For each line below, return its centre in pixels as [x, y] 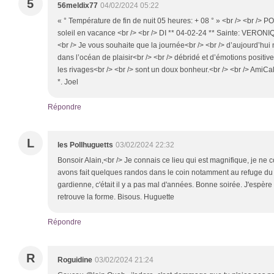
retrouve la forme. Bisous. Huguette [116, 197]
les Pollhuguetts [85, 145]
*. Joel [68, 82]
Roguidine [75, 260]
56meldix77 [78, 6]
